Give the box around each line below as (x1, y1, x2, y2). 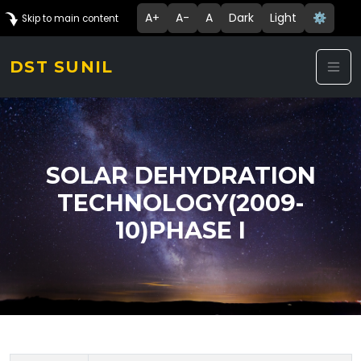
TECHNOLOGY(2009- (57, 189, 304, 217)
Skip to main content (19, 12, 118, 25)
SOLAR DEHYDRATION (45, 161, 316, 189)
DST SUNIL (10, 57, 114, 77)
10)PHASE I (115, 216, 246, 244)
